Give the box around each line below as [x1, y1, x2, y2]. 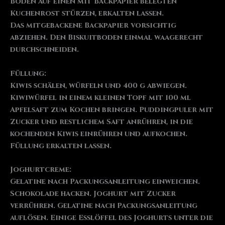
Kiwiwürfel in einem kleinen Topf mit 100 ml [10, 92, 191, 102]
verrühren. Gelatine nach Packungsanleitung [10, 200, 197, 210]
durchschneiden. [10, 45, 79, 55]
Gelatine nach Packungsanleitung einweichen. [10, 176, 200, 186]
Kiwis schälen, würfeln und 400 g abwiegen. [10, 80, 187, 90]
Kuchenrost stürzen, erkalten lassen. [10, 9, 164, 19]
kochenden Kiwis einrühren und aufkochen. [10, 129, 187, 139]
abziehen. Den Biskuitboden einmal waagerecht [10, 33, 203, 43]
